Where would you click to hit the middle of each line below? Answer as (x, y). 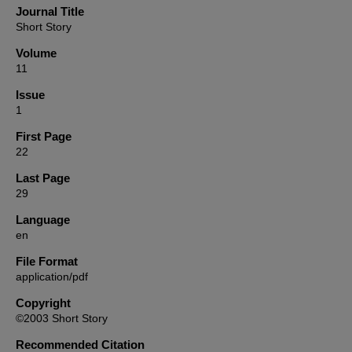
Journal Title (50, 11)
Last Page (43, 178)
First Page (44, 136)
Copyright (43, 303)
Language (43, 220)
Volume (36, 53)
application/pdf (52, 277)
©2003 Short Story (62, 318)
